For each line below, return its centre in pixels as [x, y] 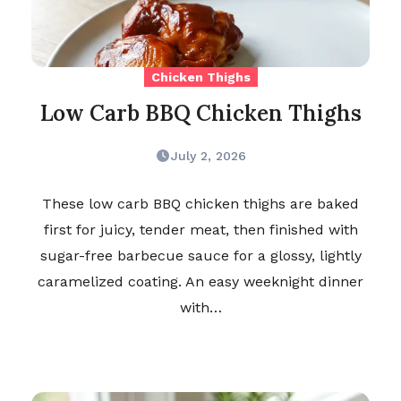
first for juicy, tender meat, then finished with [200, 230]
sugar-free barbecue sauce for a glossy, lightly [200, 256]
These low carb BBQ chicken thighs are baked [200, 204]
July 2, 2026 [208, 156]
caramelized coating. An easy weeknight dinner [200, 282]
